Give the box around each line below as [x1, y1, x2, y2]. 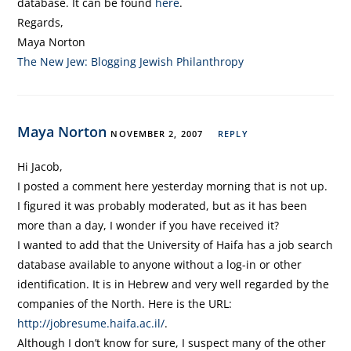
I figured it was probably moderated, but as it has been [17, 198, 308, 213]
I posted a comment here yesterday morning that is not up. [17, 179, 328, 194]
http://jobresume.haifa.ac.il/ [17, 316, 165, 331]
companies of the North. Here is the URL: [17, 296, 233, 311]
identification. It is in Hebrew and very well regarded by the [17, 277, 330, 291]
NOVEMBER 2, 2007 [110, 128, 204, 139]
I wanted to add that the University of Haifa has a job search [17, 237, 334, 252]
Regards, [17, 15, 64, 30]
